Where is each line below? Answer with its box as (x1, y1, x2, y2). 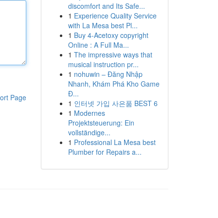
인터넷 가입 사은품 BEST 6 (73, 98, 158, 108)
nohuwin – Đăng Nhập (73, 69, 143, 79)
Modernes (73, 108, 105, 118)
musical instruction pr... (68, 59, 139, 69)
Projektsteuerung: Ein (68, 118, 134, 127)
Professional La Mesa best (73, 137, 156, 147)
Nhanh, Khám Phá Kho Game (68, 79, 160, 89)
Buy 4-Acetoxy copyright (73, 30, 148, 40)
